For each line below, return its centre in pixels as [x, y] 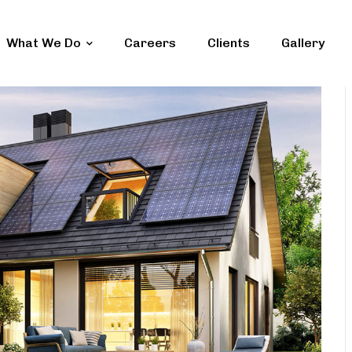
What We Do [44, 43]
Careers [150, 43]
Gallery [303, 43]
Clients [229, 43]
